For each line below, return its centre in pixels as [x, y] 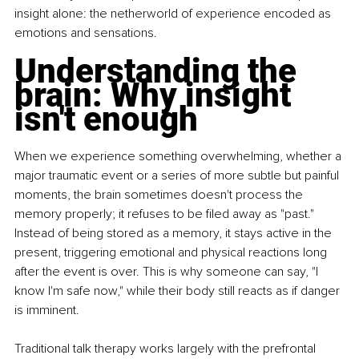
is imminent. [47, 310]
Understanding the [159, 71]
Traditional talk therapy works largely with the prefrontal [167, 348]
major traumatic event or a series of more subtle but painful [178, 175]
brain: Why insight [157, 95]
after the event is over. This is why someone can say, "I [168, 271]
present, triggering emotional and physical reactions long [172, 252]
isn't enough [106, 119]
